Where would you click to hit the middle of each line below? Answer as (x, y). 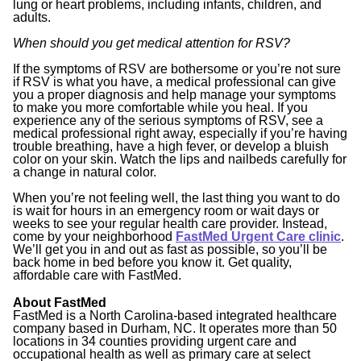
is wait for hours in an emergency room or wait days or (166, 210)
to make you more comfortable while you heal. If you (160, 107)
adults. (32, 17)
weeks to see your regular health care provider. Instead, (170, 223)
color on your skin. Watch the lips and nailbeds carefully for (180, 159)
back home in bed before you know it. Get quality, (152, 262)
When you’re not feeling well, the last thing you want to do (176, 197)
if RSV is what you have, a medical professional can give (174, 81)
